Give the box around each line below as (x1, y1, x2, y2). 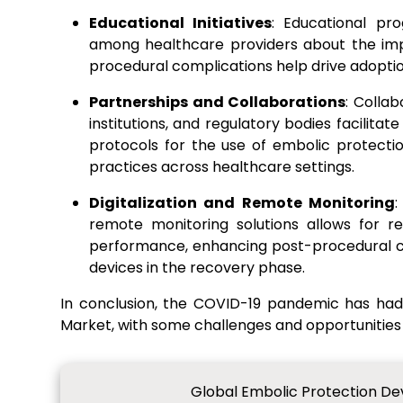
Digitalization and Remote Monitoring (89, 193, 396, 213)
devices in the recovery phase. (89, 257, 305, 278)
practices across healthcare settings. (89, 157, 354, 177)
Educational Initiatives (89, 13, 273, 33)
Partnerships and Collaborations (89, 92, 346, 112)
